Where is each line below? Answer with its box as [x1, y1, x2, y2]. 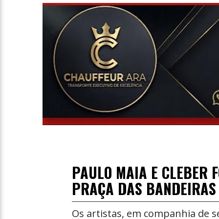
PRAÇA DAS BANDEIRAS [72, 177, 216, 199]
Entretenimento [10, 42, 68, 53]
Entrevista [10, 1, 47, 12]
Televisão [10, 22, 45, 32]
